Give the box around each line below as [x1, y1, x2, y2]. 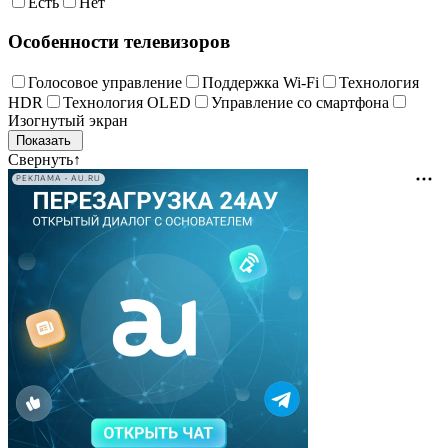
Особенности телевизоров [8, 31, 230, 53]
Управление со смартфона [211, 93, 389, 111]
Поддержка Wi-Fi [202, 73, 319, 91]
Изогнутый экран [8, 111, 128, 129]
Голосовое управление [28, 73, 182, 91]
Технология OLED [63, 93, 191, 111]
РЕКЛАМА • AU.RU [16, 174, 101, 184]
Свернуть [8, 150, 73, 168]
